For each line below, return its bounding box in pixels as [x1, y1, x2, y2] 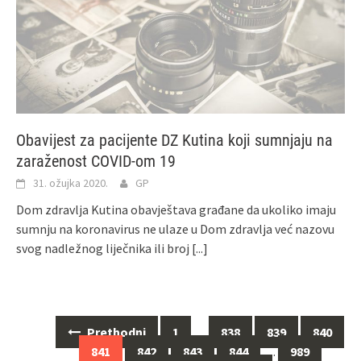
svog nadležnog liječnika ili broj [16, 239, 192, 256]
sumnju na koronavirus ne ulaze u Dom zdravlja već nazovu [16, 220, 334, 237]
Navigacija [16, 337, 82, 357]
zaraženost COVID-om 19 [16, 151, 176, 171]
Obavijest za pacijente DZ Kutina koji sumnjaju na [16, 130, 333, 150]
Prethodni [85, 323, 146, 340]
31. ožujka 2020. [33, 175, 108, 190]
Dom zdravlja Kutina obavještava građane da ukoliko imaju [16, 201, 336, 218]
